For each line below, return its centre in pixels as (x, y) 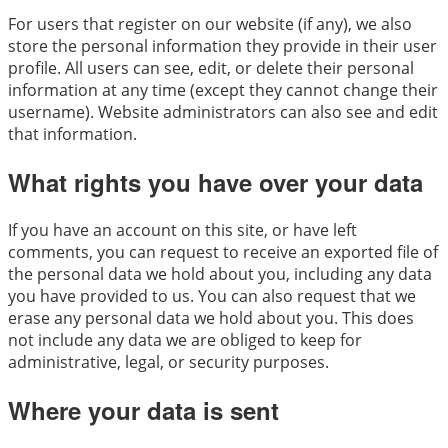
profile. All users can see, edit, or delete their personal (211, 68)
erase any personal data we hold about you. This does (211, 317)
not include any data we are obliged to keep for (185, 339)
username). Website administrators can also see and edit (223, 112)
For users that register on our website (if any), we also (210, 24)
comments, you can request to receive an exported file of (223, 251)
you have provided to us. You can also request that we (212, 295)
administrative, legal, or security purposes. (168, 361)
